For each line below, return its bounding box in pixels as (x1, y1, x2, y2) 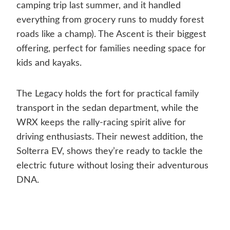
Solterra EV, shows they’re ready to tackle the (16, 147, 203, 157)
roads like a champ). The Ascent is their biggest (16, 30, 206, 40)
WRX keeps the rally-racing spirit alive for (16, 118, 186, 128)
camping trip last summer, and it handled (16, 1, 181, 11)
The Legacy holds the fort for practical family (16, 89, 199, 99)
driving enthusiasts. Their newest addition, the (16, 132, 203, 142)
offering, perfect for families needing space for (16, 44, 206, 54)
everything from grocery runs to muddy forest (16, 15, 204, 25)
